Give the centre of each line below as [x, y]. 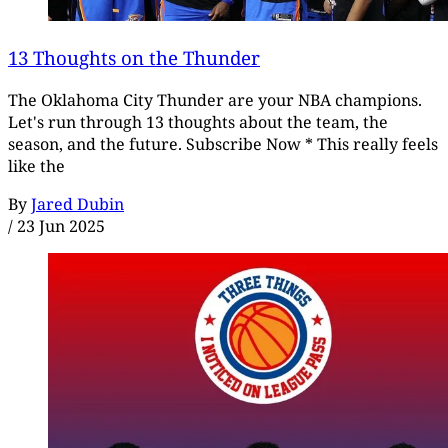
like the [36, 165]
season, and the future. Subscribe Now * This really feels [223, 143]
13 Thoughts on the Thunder [134, 57]
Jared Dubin [77, 203]
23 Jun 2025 [61, 225]
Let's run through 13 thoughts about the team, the [198, 121]
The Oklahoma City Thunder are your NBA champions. [215, 99]
